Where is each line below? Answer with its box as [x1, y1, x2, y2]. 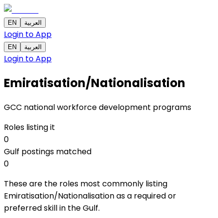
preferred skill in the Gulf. [4, 202, 100, 214]
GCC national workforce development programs [4, 101, 191, 113]
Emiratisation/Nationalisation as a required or [4, 190, 176, 201]
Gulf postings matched [4, 145, 91, 157]
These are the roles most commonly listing [4, 178, 167, 189]
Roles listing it [4, 121, 55, 133]
